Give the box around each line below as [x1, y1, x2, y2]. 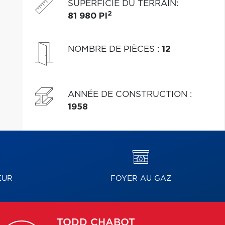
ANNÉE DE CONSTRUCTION [67, 90, 190, 98]
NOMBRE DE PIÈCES [67, 45, 157, 53]
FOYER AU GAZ [110, 175, 171, 182]
